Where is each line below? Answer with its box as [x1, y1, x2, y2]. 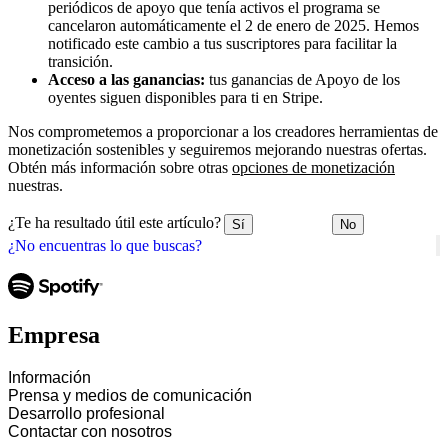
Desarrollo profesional [8, 405, 165, 423]
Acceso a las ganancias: [48, 70, 209, 88]
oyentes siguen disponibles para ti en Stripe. [48, 88, 323, 106]
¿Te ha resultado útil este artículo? [8, 213, 221, 231]
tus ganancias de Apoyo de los [209, 70, 400, 88]
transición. [48, 52, 113, 70]
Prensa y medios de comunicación [8, 387, 252, 405]
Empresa [8, 322, 100, 349]
